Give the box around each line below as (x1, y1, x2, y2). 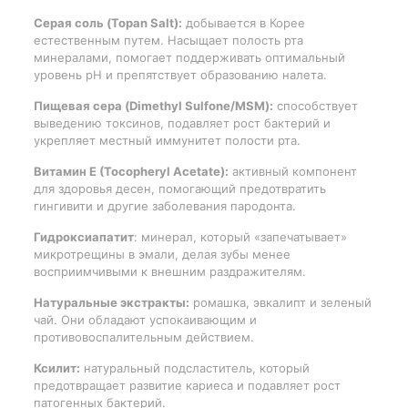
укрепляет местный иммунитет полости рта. (33, 132, 301, 148)
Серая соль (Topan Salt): (33, 15, 182, 30)
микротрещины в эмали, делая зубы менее (33, 246, 291, 261)
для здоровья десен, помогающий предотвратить (33, 180, 326, 196)
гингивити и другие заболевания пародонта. (33, 198, 296, 213)
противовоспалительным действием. (33, 329, 254, 344)
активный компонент (228, 163, 357, 178)
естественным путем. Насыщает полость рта (33, 32, 303, 47)
